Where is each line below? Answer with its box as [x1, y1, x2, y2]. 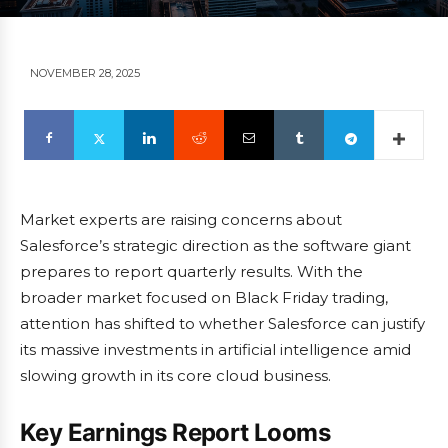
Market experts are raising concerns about [20, 210, 342, 230]
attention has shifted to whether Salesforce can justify [20, 314, 425, 334]
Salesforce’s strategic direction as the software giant [20, 236, 411, 256]
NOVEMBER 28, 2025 [30, 66, 140, 81]
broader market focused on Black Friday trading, [20, 288, 388, 308]
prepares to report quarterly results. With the [20, 262, 363, 282]
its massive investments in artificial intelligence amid [20, 340, 411, 360]
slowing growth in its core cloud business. [20, 366, 331, 386]
